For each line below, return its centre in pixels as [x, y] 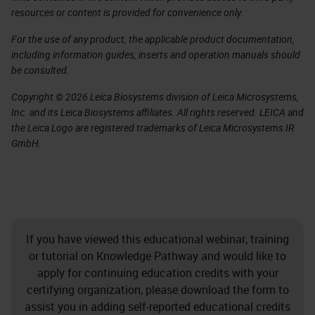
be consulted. [40, 70]
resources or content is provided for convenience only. [127, 13]
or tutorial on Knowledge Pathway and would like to [157, 256]
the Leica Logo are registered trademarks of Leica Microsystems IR [153, 128]
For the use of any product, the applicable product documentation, [153, 39]
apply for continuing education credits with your [157, 273]
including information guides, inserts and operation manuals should [156, 55]
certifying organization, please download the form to [157, 290]
